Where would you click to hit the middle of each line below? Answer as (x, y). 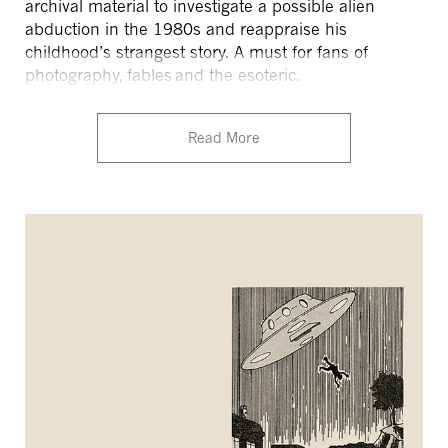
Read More (224, 138)
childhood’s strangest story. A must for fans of (196, 52)
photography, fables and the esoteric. (165, 75)
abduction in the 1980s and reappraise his (186, 29)
